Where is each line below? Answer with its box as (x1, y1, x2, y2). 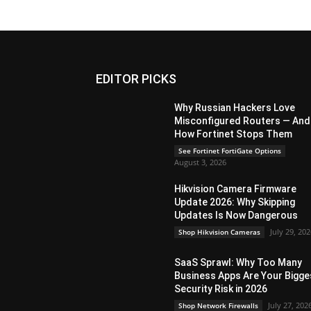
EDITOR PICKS (96, 72, 176, 86)
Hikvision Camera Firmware (174, 183, 297, 194)
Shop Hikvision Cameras (178, 227, 261, 237)
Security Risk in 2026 (174, 283, 268, 294)
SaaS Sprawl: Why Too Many (174, 257, 303, 268)
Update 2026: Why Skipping (174, 196, 296, 208)
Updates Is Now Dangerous (174, 210, 299, 221)
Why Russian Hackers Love (174, 102, 296, 113)
